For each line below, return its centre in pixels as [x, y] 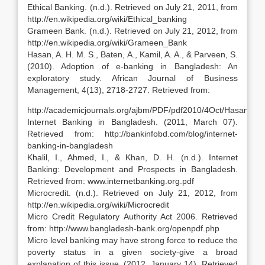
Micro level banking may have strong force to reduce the [132, 240]
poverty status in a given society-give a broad [132, 252]
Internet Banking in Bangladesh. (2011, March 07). [132, 122]
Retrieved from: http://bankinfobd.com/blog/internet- [132, 134]
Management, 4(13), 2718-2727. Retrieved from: [119, 90]
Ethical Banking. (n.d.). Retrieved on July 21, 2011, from [132, 7]
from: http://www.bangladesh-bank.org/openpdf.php [123, 228]
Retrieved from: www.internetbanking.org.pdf [111, 181]
